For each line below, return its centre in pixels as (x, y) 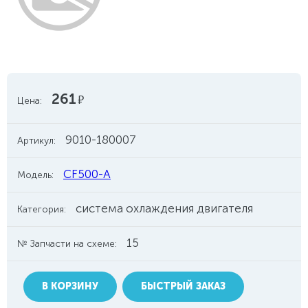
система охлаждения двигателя (164, 208)
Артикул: (36, 141)
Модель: (35, 175)
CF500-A (87, 174)
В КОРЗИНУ (70, 286)
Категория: (42, 209)
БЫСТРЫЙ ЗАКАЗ (183, 286)
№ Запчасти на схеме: (67, 244)
